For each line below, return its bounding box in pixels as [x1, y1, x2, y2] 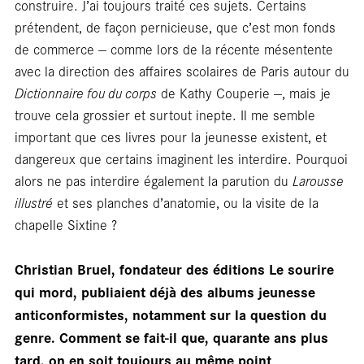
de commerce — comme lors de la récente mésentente [14, 38, 333, 58]
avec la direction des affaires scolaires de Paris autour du [14, 60, 349, 80]
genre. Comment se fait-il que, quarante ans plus [14, 326, 328, 347]
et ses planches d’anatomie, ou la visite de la [52, 192, 318, 212]
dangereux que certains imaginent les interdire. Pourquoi [14, 148, 348, 168]
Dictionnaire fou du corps [14, 82, 157, 102]
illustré [14, 192, 53, 212]
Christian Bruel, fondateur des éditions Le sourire [14, 258, 334, 279]
